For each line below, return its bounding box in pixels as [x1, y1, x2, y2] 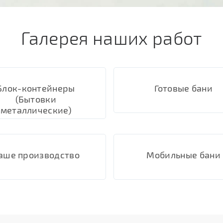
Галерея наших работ [21, 27, 202, 48]
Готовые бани [154, 83, 213, 94]
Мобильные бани [146, 149, 221, 160]
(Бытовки [15, 94, 57, 105]
